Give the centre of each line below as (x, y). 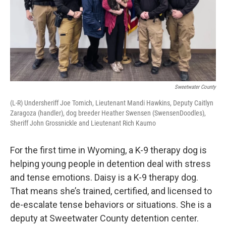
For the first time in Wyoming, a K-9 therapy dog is (108, 150)
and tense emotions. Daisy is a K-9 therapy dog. (104, 177)
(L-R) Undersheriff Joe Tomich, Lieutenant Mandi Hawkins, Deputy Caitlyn (112, 103)
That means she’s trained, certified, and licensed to (111, 191)
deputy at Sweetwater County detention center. (104, 218)
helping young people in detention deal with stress (110, 163)
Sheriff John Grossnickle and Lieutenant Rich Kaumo (83, 123)
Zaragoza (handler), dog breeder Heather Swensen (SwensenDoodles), (108, 113)
